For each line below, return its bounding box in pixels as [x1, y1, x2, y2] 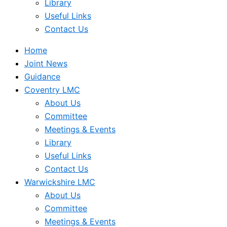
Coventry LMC [24, 85, 80, 95]
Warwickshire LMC [24, 177, 95, 187]
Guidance [24, 71, 60, 82]
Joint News [24, 58, 67, 68]
